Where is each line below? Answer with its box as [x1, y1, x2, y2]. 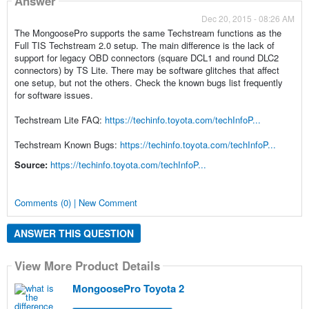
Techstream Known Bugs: [14, 137, 120, 151]
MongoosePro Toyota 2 [72, 281, 184, 297]
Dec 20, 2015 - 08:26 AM [201, 12, 295, 24]
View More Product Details [14, 257, 160, 275]
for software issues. [14, 88, 93, 101]
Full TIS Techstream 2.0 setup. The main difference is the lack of [14, 38, 275, 52]
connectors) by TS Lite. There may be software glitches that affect [14, 63, 279, 77]
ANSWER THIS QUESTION [13, 226, 134, 240]
